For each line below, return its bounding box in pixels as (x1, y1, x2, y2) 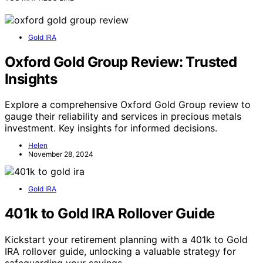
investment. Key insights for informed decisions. (5, 122, 217, 134)
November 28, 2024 (28, 150, 93, 159)
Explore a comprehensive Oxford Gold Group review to (5, 99, 251, 111)
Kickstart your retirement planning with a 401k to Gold (5, 234, 248, 246)
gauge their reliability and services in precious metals (5, 110, 241, 123)
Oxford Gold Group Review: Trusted (5, 53, 237, 70)
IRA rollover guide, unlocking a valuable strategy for (5, 245, 236, 258)
